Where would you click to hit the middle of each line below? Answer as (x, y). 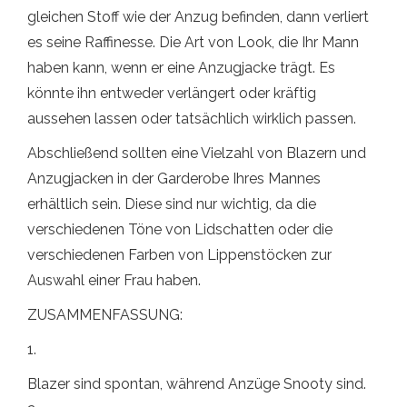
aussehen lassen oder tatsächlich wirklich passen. (192, 119)
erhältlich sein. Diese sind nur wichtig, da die (172, 204)
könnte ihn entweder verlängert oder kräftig (172, 93)
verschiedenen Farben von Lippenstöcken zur (179, 255)
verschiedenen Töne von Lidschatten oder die (180, 229)
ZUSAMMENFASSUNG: (105, 315)
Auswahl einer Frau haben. (114, 280)
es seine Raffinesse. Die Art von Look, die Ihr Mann (193, 42)
